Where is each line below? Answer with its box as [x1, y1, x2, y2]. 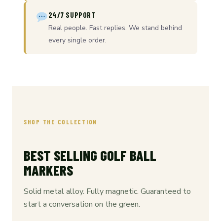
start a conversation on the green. [24, 198, 140, 210]
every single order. [48, 36, 107, 45]
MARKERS [24, 161, 73, 179]
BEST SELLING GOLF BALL [24, 147, 156, 164]
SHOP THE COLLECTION [24, 118, 98, 126]
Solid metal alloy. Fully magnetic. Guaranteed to [24, 185, 191, 197]
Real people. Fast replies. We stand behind [48, 23, 182, 33]
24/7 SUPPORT [48, 10, 96, 19]
